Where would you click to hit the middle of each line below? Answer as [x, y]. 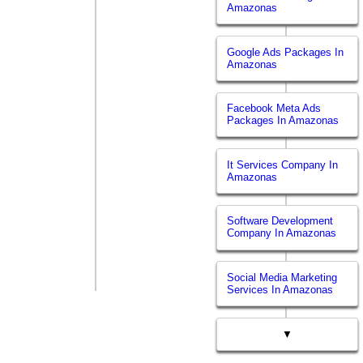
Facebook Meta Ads [274, 109]
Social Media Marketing [282, 277]
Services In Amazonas [280, 289]
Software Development [280, 221]
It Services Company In [283, 164]
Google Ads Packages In [286, 52]
